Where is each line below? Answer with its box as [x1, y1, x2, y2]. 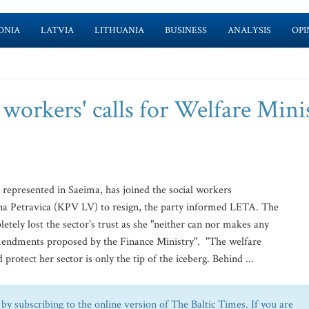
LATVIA [40, 24, 74, 37]
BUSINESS [164, 24, 207, 37]
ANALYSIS [227, 24, 271, 37]
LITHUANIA [94, 24, 144, 37]
